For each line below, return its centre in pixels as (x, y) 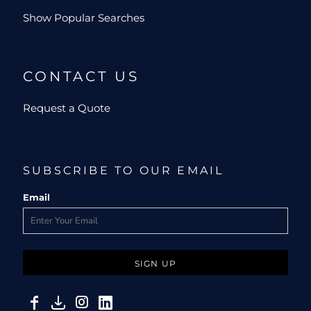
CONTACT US (81, 77)
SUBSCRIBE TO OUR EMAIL (124, 171)
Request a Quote (67, 108)
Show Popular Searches (84, 18)
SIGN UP (155, 263)
